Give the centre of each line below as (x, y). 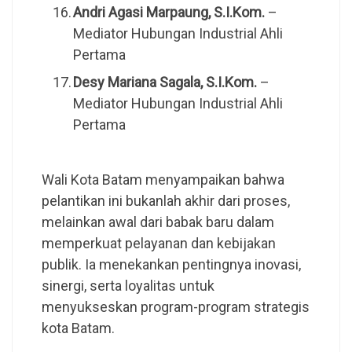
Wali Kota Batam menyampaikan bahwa (163, 179)
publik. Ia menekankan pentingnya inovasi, (171, 264)
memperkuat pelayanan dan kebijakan (158, 243)
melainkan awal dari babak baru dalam (158, 222)
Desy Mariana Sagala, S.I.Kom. (165, 82)
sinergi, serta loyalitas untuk (128, 285)
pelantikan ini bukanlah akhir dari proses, (165, 200)
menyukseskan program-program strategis (175, 306)
